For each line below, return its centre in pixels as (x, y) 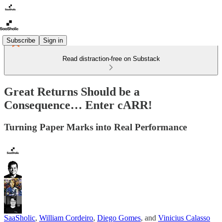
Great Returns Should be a (72, 91)
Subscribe (21, 40)
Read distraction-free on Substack (111, 59)
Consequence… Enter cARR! (78, 105)
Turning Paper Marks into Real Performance (95, 127)
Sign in (53, 40)
